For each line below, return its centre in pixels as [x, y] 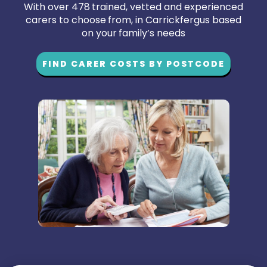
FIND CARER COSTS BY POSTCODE [133, 64]
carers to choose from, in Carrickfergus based [133, 20]
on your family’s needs [133, 33]
